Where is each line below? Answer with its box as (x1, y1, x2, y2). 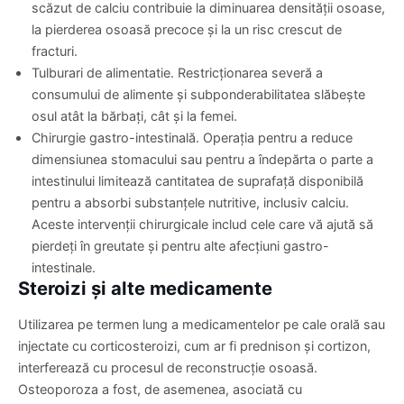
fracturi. (32, 43, 78, 60)
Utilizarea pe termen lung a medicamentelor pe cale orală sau (18, 317, 385, 333)
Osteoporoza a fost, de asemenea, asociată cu (18, 381, 302, 398)
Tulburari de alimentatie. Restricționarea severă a (32, 65, 323, 81)
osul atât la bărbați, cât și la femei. (32, 108, 237, 124)
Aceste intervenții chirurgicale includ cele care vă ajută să (32, 216, 373, 233)
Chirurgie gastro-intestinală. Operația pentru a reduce (32, 130, 353, 146)
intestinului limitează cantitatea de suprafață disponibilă (32, 173, 363, 189)
